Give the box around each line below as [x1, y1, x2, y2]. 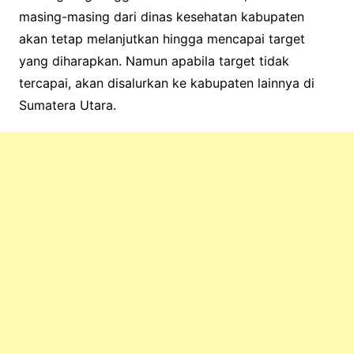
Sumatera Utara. [18, 97, 116, 114]
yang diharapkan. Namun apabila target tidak [18, 53, 289, 70]
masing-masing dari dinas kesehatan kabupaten [18, 9, 304, 25]
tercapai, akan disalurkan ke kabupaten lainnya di [18, 75, 314, 92]
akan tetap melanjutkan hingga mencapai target [18, 31, 305, 47]
